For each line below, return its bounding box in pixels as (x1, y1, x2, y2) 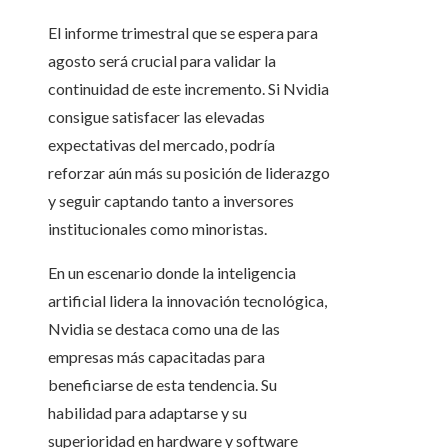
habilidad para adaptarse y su (48, 403, 247, 423)
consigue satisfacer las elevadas (48, 107, 265, 127)
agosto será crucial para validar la (48, 51, 276, 71)
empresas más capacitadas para (48, 347, 265, 367)
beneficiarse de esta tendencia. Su (48, 375, 277, 395)
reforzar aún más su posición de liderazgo (48, 163, 330, 183)
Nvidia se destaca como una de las (48, 319, 280, 339)
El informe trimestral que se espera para (48, 23, 318, 43)
